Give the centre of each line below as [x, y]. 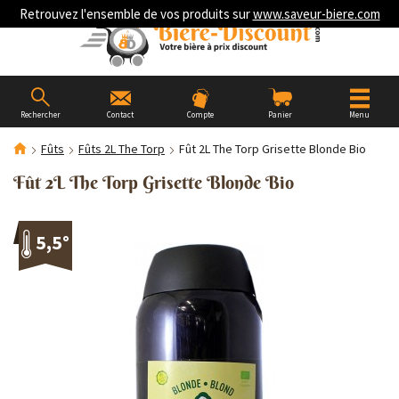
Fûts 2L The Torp [122, 148]
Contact [120, 114]
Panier [280, 114]
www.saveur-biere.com [316, 14]
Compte [200, 114]
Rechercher [40, 114]
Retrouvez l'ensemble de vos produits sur [136, 14]
